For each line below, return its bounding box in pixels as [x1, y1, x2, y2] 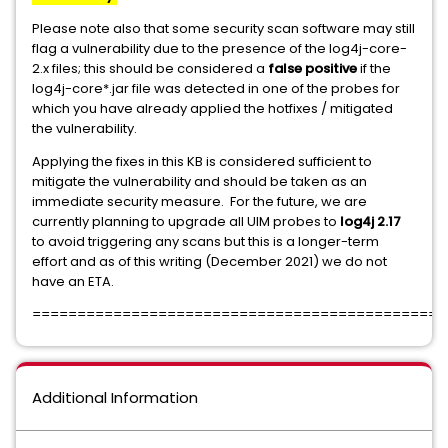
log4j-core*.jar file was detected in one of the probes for [32, 79, 400, 98]
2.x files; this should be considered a [32, 59, 268, 78]
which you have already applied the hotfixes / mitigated [32, 99, 393, 118]
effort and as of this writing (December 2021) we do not [32, 252, 387, 271]
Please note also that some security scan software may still [32, 19, 415, 38]
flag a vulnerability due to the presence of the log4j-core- [32, 39, 407, 58]
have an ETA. [32, 272, 114, 291]
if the [357, 59, 391, 78]
